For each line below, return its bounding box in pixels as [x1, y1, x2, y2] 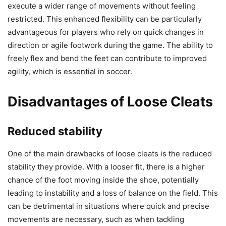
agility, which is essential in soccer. [8, 67, 132, 77]
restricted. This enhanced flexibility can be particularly [8, 14, 202, 24]
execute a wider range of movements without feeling [8, 1, 196, 11]
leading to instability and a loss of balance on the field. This [8, 188, 218, 198]
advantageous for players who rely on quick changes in [8, 27, 204, 37]
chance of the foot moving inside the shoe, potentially [8, 175, 199, 185]
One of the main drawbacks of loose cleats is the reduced [8, 149, 212, 159]
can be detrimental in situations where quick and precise [8, 201, 209, 211]
